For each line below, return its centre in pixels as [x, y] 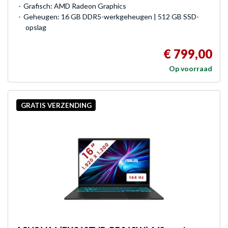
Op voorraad [191, 68]
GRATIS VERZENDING [56, 105]
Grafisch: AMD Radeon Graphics [75, 6]
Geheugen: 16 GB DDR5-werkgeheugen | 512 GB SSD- [111, 16]
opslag [36, 27]
